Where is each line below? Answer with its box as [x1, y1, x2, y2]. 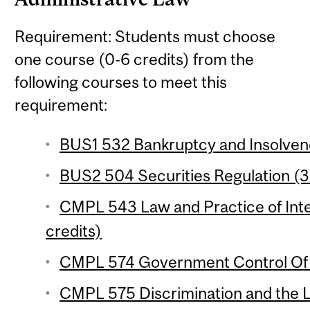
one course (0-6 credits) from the [15, 50, 255, 69]
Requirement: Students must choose [15, 27, 276, 46]
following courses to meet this [15, 73, 228, 92]
